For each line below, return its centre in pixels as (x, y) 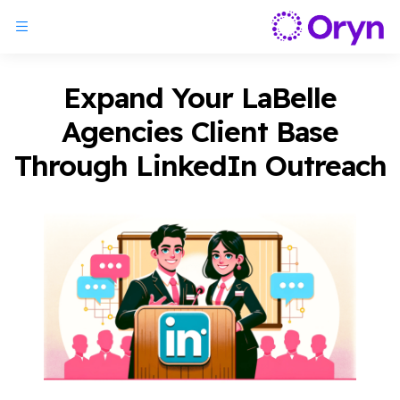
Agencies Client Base (200, 131)
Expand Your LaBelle (200, 97)
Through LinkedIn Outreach (200, 165)
